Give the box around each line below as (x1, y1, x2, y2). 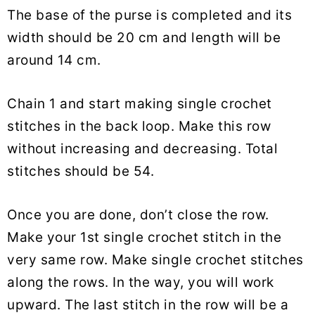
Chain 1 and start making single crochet (7, 96, 272, 112)
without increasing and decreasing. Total (7, 141, 278, 157)
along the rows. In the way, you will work (7, 274, 274, 291)
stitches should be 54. (7, 163, 154, 180)
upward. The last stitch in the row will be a (7, 297, 288, 314)
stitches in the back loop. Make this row (7, 118, 271, 135)
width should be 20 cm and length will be (7, 30, 281, 46)
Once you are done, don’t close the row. (7, 207, 269, 224)
